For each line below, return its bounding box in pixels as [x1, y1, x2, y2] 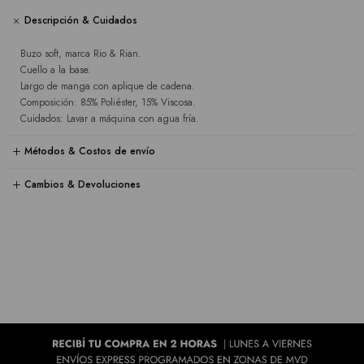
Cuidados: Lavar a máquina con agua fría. [20, 110, 199, 126]
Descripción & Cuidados [24, 13, 137, 28]
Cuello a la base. [20, 62, 91, 77]
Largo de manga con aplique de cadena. [20, 78, 195, 93]
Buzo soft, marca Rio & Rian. [20, 45, 141, 61]
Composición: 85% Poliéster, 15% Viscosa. [20, 94, 196, 110]
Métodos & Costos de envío [24, 144, 155, 159]
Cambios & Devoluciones [24, 177, 141, 193]
